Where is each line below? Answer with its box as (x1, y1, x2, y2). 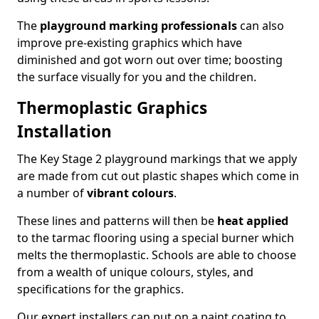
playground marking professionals (40, 18, 237, 33)
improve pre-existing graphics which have (17, 35, 242, 51)
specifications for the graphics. (17, 281, 184, 297)
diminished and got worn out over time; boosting (17, 52, 283, 68)
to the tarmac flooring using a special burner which (17, 230, 294, 246)
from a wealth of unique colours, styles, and (17, 264, 253, 280)
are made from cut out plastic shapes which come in (17, 168, 299, 184)
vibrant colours (87, 185, 174, 201)
